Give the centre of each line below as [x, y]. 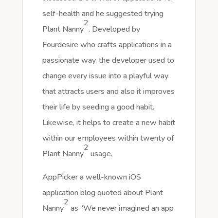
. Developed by [114, 29]
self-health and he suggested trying [103, 14]
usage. [102, 154]
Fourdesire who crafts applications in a [107, 45]
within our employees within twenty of [108, 138]
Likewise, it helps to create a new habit [109, 123]
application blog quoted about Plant [102, 193]
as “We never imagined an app [122, 209]
